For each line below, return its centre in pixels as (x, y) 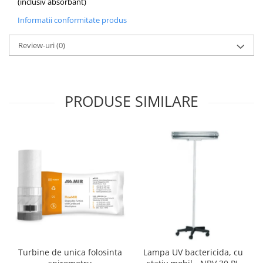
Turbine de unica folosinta (70, 252)
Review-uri (37, 45)
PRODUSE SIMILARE (131, 101)
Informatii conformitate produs (72, 20)
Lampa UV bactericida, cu (193, 252)
